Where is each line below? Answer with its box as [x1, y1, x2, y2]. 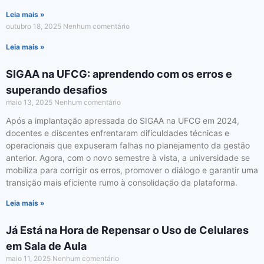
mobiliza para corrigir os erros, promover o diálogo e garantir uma [6, 165, 258, 176]
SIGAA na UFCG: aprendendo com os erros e [6, 68, 232, 81]
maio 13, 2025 [6, 98, 54, 107]
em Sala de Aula [6, 240, 87, 253]
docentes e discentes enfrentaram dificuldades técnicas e [6, 128, 229, 138]
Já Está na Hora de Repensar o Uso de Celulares [6, 224, 249, 237]
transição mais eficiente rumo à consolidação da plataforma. [6, 177, 237, 188]
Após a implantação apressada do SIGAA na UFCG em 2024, [6, 115, 239, 126]
